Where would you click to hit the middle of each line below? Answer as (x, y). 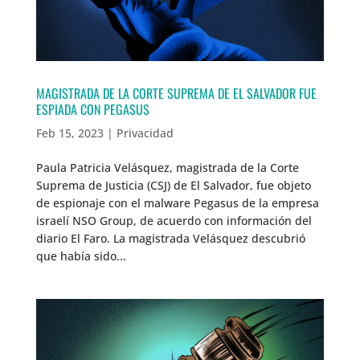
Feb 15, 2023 (70, 133)
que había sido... (81, 256)
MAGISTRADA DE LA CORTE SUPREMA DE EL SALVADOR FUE (176, 93)
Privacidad (145, 133)
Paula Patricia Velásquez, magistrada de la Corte (167, 167)
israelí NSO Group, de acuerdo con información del (174, 220)
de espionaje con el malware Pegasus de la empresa (177, 202)
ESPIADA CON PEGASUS (92, 109)
